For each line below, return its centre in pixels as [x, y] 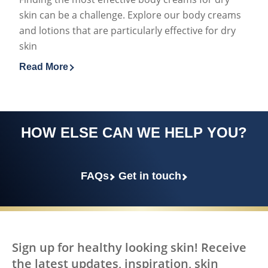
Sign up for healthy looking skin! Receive [129, 247]
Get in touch [150, 176]
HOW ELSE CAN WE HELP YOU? [134, 132]
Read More [44, 66]
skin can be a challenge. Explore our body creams [130, 15]
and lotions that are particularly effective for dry [127, 30]
